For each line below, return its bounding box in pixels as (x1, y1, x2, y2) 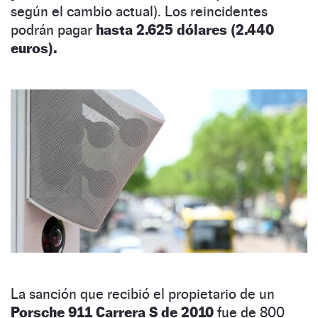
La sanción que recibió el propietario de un (11, 285, 275, 303)
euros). (11, 39, 57, 57)
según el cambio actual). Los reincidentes (11, 2, 268, 20)
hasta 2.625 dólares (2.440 (96, 21, 274, 38)
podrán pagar (11, 21, 96, 38)
